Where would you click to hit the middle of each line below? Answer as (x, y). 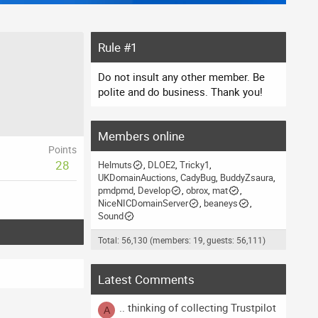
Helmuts (115, 165)
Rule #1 (118, 48)
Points (62, 149)
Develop (154, 191)
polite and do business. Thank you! (180, 92)
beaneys (221, 203)
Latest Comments (146, 280)
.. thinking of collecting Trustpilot (198, 307)
